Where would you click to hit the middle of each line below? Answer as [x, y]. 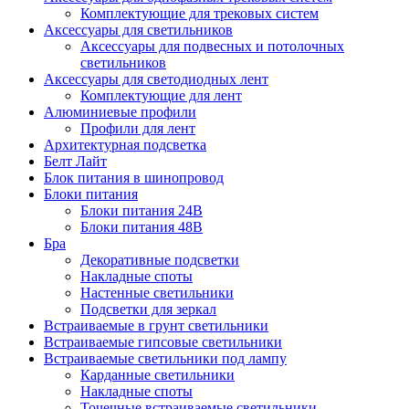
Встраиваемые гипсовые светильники [163, 342]
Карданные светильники [157, 375]
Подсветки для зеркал [148, 309]
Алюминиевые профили [120, 112]
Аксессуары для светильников [138, 30]
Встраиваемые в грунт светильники [156, 326]
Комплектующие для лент [161, 96]
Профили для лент [138, 129]
